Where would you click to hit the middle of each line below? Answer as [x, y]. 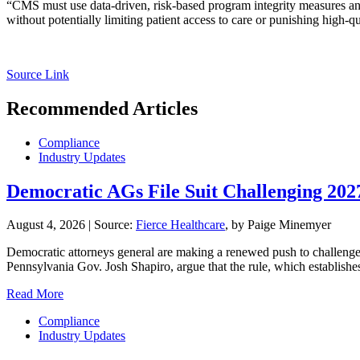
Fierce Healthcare [180, 225]
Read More [35, 294]
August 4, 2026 [46, 225]
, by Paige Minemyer [278, 225]
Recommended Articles [102, 108]
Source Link [38, 74]
